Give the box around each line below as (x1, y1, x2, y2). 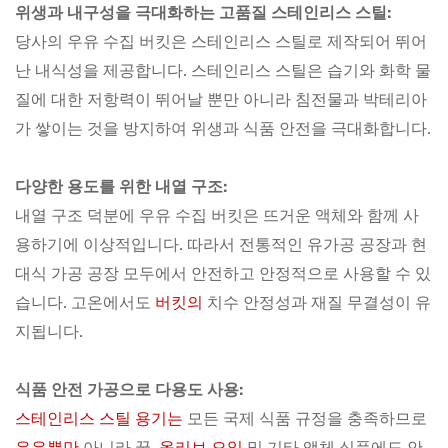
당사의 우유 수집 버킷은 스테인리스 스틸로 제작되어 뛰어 (15, 32, 427, 51)
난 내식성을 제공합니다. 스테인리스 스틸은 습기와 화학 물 (15, 61, 431, 80)
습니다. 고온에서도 (15, 293, 155, 312)
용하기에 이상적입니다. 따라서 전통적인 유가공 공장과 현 (15, 235, 427, 254)
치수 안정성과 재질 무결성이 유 (203, 293, 431, 312)
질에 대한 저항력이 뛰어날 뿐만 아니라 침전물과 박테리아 (15, 90, 427, 109)
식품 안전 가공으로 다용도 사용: (15, 380, 244, 399)
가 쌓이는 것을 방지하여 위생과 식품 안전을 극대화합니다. (15, 119, 431, 138)
